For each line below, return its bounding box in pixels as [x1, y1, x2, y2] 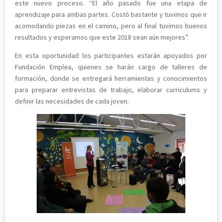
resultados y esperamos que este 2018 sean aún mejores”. [15, 32, 189, 42]
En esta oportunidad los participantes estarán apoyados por [15, 51, 207, 60]
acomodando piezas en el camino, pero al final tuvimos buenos [15, 21, 207, 30]
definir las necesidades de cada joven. [15, 96, 129, 106]
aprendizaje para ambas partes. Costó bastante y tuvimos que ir [15, 9, 207, 19]
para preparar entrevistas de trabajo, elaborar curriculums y [15, 85, 207, 94]
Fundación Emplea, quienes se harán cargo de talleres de [15, 62, 207, 71]
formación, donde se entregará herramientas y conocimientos [15, 73, 207, 83]
